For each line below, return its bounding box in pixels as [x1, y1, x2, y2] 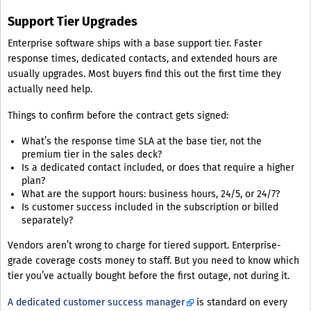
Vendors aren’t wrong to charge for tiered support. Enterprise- [8, 239, 281, 252]
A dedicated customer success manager [8, 296, 185, 309]
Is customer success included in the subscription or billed [22, 201, 278, 214]
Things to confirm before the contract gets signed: [8, 110, 228, 122]
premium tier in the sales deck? [22, 149, 162, 161]
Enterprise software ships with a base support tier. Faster [8, 37, 262, 50]
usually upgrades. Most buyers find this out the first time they [8, 68, 281, 81]
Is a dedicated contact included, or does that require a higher [22, 162, 294, 174]
